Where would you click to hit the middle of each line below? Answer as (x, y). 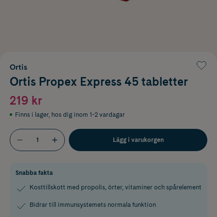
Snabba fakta (34, 172)
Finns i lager (32, 114)
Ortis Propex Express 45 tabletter (99, 81)
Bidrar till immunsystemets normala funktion (93, 204)
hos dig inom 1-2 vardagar (88, 114)
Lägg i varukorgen (138, 139)
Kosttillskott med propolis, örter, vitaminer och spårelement (116, 187)
